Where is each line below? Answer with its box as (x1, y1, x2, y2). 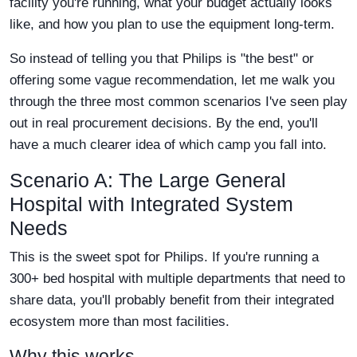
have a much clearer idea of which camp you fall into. (10, 137, 327, 153)
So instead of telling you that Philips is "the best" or (10, 51, 314, 67)
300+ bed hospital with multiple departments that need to (10, 271, 345, 287)
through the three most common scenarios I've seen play (10, 94, 347, 110)
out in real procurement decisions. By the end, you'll (10, 116, 318, 131)
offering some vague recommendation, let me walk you (10, 73, 335, 88)
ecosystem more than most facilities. (10, 314, 229, 330)
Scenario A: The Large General (10, 169, 286, 192)
